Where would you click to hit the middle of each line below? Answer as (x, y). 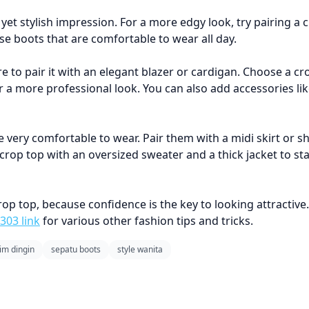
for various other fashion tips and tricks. (147, 221)
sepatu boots (76, 249)
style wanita (140, 249)
